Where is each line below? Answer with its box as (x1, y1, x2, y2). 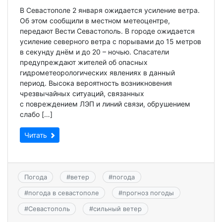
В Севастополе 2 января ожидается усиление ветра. (20, 5, 200, 14)
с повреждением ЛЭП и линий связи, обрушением (20, 99, 190, 108)
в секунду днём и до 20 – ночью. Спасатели (20, 47, 169, 56)
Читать (24, 130, 49, 139)
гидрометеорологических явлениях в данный (20, 68, 175, 77)
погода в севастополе (28, 189, 99, 197)
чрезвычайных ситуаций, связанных (20, 89, 144, 98)
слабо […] (20, 110, 53, 118)
